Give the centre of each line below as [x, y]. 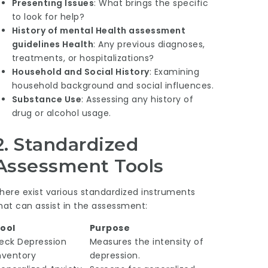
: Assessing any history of [138, 99]
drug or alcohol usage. [61, 113]
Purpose [110, 228]
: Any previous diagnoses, [149, 44]
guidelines [36, 44]
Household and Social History [80, 71]
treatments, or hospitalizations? [83, 58]
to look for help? [48, 16]
